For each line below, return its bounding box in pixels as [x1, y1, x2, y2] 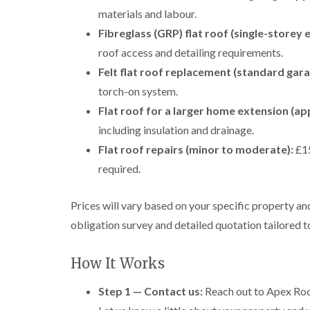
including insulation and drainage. [98, 123, 254, 136]
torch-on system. [98, 84, 178, 98]
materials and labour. [98, 7, 197, 20]
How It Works [71, 255, 165, 272]
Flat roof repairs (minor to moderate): [98, 143, 293, 156]
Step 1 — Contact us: [98, 284, 203, 298]
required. [98, 162, 140, 175]
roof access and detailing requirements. [98, 46, 283, 59]
